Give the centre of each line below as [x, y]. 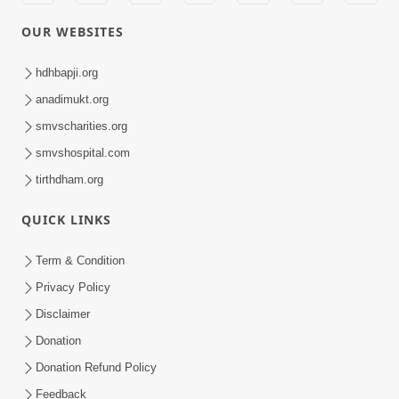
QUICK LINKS [66, 220]
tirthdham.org [69, 179]
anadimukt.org [72, 99]
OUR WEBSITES [73, 31]
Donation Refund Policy [96, 367]
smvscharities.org [81, 126]
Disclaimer [63, 313]
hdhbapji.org [67, 72]
